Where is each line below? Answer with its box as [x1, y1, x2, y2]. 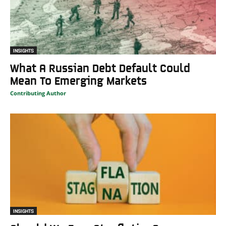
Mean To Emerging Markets [10, 73, 147, 86]
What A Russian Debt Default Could [10, 61, 190, 74]
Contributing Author [10, 89, 66, 97]
